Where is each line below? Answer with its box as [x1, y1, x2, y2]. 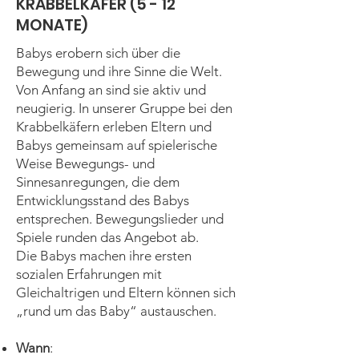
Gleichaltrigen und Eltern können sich [16, 284, 236, 301]
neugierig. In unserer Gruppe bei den [16, 100, 232, 116]
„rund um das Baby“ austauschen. [16, 303, 216, 319]
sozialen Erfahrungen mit [16, 266, 162, 282]
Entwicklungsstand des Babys [16, 192, 189, 208]
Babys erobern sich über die [16, 45, 180, 61]
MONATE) [16, 14, 87, 36]
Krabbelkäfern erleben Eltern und [16, 119, 212, 135]
